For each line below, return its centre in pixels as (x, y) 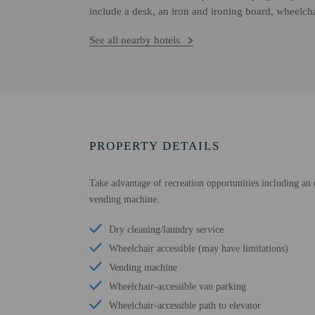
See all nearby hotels (135, 40)
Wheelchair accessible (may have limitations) (199, 249)
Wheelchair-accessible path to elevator (185, 306)
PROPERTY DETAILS (155, 146)
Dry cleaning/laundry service (166, 230)
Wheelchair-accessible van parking (178, 287)
